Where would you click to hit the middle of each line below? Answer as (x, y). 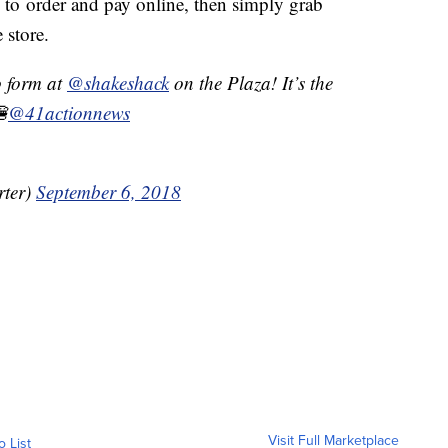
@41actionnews (69, 112)
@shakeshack (118, 82)
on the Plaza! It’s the (251, 82)
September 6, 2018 (108, 191)
